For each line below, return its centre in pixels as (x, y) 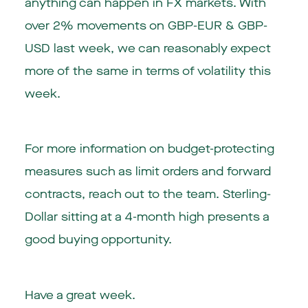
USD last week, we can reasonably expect (147, 48)
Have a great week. (80, 296)
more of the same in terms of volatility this (147, 71)
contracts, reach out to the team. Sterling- (147, 195)
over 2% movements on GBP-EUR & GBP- (146, 25)
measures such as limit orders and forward (147, 172)
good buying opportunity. (98, 240)
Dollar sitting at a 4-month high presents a (147, 217)
